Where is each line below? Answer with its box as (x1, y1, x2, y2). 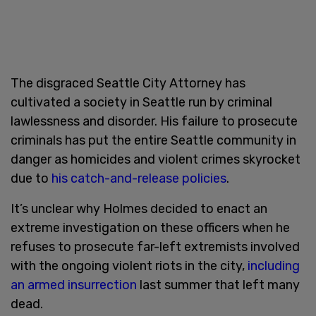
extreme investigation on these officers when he (11, 219, 290, 236)
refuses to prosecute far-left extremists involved (11, 238, 300, 255)
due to (11, 170, 51, 186)
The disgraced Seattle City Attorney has (11, 75, 245, 91)
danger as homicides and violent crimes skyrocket (11, 151, 300, 167)
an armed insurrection (11, 276, 137, 293)
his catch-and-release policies (51, 170, 226, 186)
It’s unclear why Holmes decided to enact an (11, 200, 267, 217)
